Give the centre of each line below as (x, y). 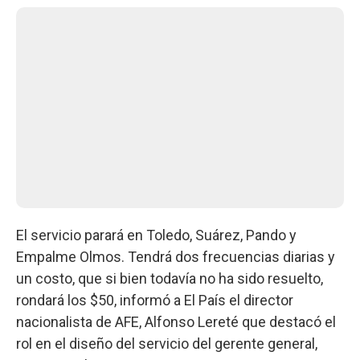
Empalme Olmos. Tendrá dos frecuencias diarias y (176, 256)
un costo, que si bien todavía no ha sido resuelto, (170, 278)
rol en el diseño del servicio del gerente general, (167, 343)
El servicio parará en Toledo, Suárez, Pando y (156, 235)
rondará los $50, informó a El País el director (155, 300)
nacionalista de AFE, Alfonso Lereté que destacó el (176, 321)
